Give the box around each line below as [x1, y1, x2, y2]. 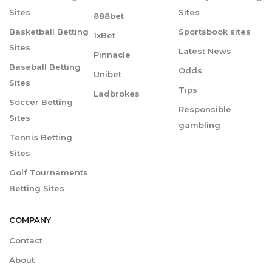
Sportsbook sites [178, 27, 251, 37]
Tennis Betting [9, 132, 72, 143]
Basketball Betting [9, 27, 89, 37]
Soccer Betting [9, 97, 73, 107]
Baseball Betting [9, 62, 81, 72]
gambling [178, 120, 220, 131]
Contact [9, 236, 42, 246]
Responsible [178, 104, 231, 115]
